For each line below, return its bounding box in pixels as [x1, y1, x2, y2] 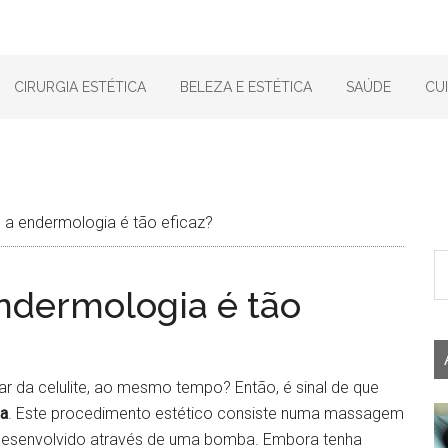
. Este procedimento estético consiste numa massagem [8, 404, 404, 423]
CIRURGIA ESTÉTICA [13, 79, 146, 95]
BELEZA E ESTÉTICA [179, 79, 312, 95]
